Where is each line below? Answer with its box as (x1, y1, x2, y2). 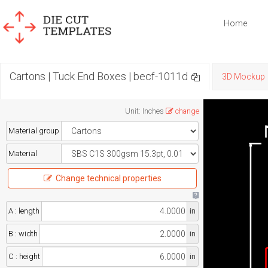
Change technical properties (55, 173, 162, 183)
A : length (8, 206, 39, 215)
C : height (8, 252, 40, 261)
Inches (142, 106, 164, 115)
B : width (8, 229, 38, 238)
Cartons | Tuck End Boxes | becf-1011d (10, 70, 188, 83)
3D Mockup (222, 72, 265, 81)
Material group (8, 126, 59, 135)
